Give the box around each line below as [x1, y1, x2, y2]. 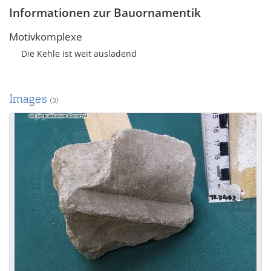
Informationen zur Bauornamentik [9, 5, 201, 21]
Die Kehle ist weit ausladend [21, 48, 137, 59]
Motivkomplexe [9, 30, 82, 44]
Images [9, 91, 50, 106]
